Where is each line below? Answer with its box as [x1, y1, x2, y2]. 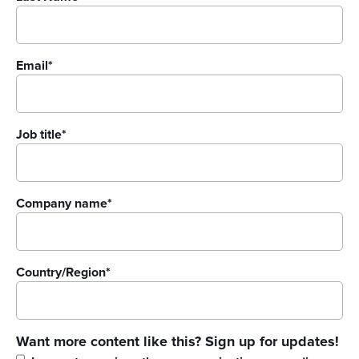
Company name [16, 197, 107, 210]
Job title [16, 128, 62, 141]
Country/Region [16, 266, 106, 279]
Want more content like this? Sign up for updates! [16, 335, 339, 349]
